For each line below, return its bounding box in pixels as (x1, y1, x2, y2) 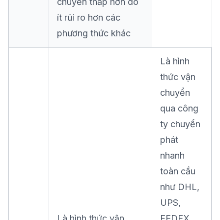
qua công (160, 103, 198, 113)
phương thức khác (57, 28, 131, 38)
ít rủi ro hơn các (57, 12, 120, 23)
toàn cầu (160, 166, 195, 176)
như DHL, (160, 182, 199, 192)
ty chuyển (160, 119, 200, 129)
